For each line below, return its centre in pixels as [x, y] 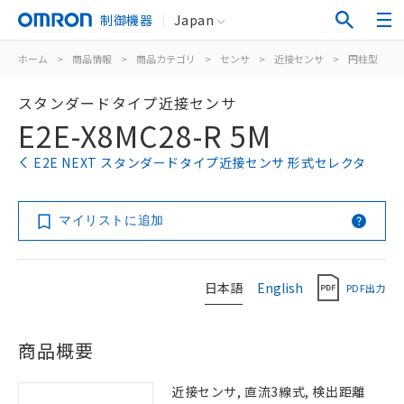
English [280, 287]
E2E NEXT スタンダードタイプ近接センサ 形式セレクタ [200, 162]
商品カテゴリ [166, 59]
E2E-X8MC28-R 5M [145, 135]
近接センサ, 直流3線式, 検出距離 [268, 391]
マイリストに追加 [111, 220]
